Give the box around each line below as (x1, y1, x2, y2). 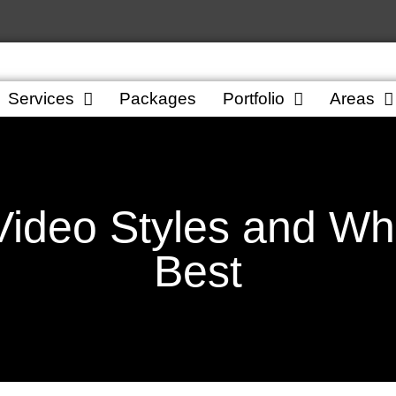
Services (8, 89, 74, 109)
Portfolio (223, 89, 285, 109)
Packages (119, 89, 196, 109)
